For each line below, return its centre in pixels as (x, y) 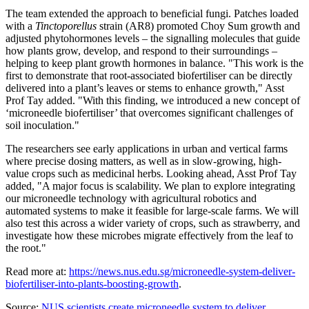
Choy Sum (224, 26)
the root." (26, 248)
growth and (274, 26)
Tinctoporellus (66, 26)
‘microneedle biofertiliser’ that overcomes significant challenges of (149, 113)
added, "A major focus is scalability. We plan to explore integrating (150, 186)
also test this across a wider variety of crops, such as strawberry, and (153, 223)
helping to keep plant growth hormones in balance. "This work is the (154, 63)
